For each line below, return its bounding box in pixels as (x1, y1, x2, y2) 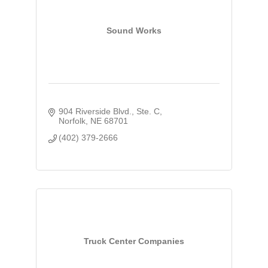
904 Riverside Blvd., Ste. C (59, 106, 160, 116)
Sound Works (106, 26, 162, 36)
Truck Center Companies (83, 236, 184, 246)
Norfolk (59, 115, 86, 126)
